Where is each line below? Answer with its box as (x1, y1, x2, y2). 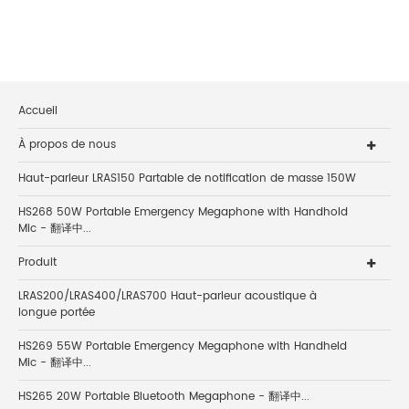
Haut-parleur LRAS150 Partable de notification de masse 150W (18, 170, 356, 188)
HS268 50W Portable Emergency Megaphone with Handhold (18, 204, 348, 222)
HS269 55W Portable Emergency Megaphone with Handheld (18, 338, 347, 356)
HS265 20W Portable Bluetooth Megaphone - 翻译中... (18, 388, 309, 406)
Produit (18, 254, 57, 272)
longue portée (18, 304, 95, 322)
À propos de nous (18, 136, 116, 154)
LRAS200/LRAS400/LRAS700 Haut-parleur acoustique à (18, 288, 317, 306)
